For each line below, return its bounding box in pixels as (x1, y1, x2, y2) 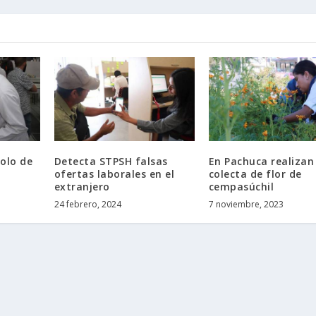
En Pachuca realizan (208, 154, 315, 168)
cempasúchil (208, 179, 274, 193)
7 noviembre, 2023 (208, 197, 284, 210)
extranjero (54, 179, 110, 193)
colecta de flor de (208, 166, 302, 181)
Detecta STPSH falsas (54, 154, 168, 168)
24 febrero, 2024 (54, 197, 121, 210)
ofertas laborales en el (54, 166, 175, 181)
